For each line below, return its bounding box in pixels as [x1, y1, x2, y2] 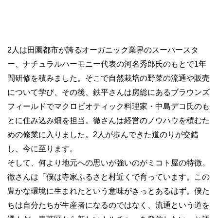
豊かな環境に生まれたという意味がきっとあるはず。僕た [7, 187, 210, 196]
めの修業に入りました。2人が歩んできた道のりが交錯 [7, 130, 199, 139]
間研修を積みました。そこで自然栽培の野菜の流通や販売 [7, 74, 210, 83]
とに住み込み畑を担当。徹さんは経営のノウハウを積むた [7, 116, 210, 125]
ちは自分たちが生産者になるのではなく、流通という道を [7, 201, 210, 210]
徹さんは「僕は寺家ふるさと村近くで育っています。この [7, 173, 210, 182]
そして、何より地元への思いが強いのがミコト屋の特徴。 [7, 159, 210, 167]
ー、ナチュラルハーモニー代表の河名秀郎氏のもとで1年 [7, 60, 206, 69]
